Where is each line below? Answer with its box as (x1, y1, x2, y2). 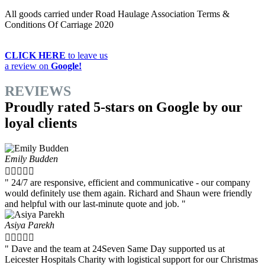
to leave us (66, 50, 108, 60)
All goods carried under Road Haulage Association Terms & (5, 8, 230, 19)
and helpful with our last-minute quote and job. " (5, 198, 186, 209)
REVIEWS (5, 83, 71, 99)
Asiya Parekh (5, 219, 54, 230)
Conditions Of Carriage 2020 (5, 19, 114, 30)
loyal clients (5, 115, 77, 131)
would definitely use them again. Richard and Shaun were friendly (5, 188, 252, 198)
